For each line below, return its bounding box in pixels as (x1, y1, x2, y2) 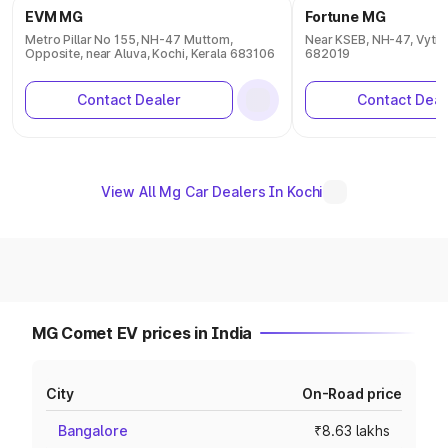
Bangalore (58, 422, 128, 439)
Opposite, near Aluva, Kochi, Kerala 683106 (25, 46, 275, 61)
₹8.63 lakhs (314, 422, 390, 439)
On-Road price (301, 385, 402, 402)
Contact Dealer (77, 91, 181, 108)
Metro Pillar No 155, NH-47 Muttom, (25, 32, 233, 47)
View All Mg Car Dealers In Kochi (100, 183, 324, 200)
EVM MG (25, 8, 84, 25)
